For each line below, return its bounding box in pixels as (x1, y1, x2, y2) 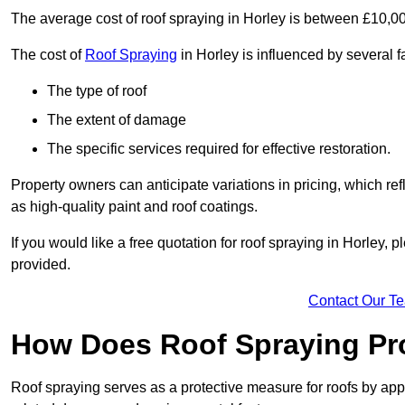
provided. (11, 257, 71, 273)
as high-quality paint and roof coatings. (11, 199, 258, 215)
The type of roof (47, 83, 146, 99)
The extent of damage (47, 112, 186, 128)
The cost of (11, 47, 85, 63)
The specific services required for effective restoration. (47, 141, 391, 157)
